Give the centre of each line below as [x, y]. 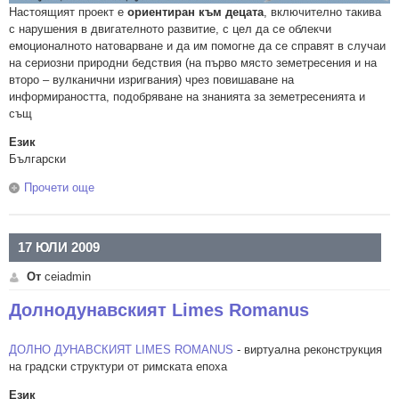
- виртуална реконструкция [308, 350]
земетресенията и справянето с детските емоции [227, 204]
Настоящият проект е [68, 12]
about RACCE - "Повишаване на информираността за [237, 187]
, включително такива [322, 12]
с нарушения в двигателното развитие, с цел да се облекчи [170, 29]
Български [37, 159]
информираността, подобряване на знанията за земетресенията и [187, 97]
